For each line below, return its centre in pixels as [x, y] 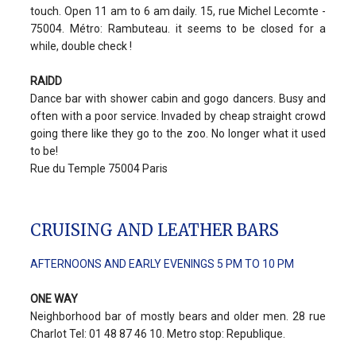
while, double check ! [81, 46]
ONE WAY [55, 298]
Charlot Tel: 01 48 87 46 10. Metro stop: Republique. [158, 333]
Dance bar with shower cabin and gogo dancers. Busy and [178, 99]
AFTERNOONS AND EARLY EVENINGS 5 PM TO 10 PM [162, 263]
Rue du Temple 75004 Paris [99, 169]
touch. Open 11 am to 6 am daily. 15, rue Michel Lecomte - [178, 12]
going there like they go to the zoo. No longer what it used [178, 134]
